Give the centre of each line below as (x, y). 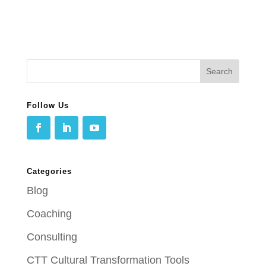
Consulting (52, 237)
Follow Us (47, 105)
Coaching (49, 214)
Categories (49, 172)
